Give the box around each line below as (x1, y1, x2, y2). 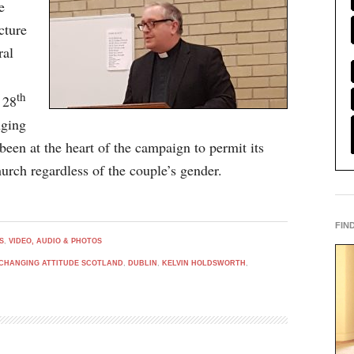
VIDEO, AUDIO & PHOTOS (9, 237, 102, 245)
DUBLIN (128, 259, 157, 267)
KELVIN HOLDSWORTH (162, 259, 246, 267)
